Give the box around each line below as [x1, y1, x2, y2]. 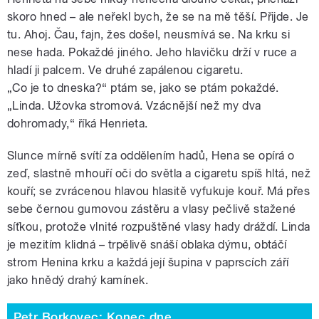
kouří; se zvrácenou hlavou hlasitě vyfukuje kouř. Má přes [7, 184, 310, 198]
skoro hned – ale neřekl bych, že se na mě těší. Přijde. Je [7, 9, 309, 23]
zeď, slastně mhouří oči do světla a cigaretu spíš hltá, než [7, 166, 311, 180]
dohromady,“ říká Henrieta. [7, 116, 148, 130]
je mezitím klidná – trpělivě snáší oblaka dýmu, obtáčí [7, 237, 287, 251]
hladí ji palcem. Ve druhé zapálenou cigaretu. [7, 63, 247, 77]
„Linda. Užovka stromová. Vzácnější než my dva [7, 98, 261, 113]
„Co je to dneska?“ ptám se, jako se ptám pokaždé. [7, 80, 279, 95]
